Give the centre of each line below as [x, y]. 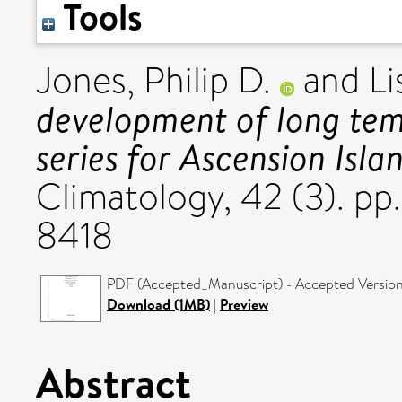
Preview [244, 304]
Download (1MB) [158, 304]
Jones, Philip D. [153, 80]
